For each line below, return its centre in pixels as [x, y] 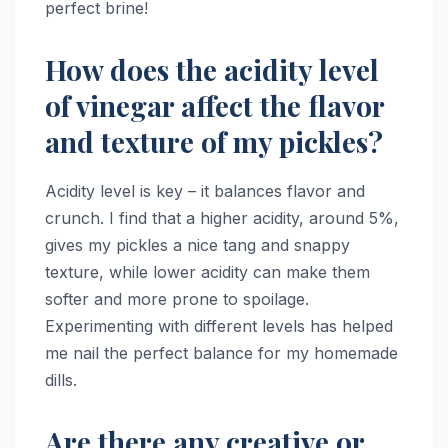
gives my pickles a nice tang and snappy [197, 245]
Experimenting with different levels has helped [219, 326]
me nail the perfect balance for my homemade [221, 353]
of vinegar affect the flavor [214, 106]
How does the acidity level [212, 70]
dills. [61, 380]
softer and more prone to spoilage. [177, 299]
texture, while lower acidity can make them [207, 272]
